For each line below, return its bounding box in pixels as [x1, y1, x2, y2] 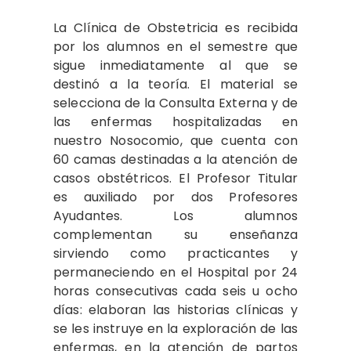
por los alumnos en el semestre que [53, 38, 298, 56]
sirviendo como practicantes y [53, 244, 298, 262]
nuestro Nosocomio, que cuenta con [53, 132, 298, 150]
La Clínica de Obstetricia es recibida [53, 19, 298, 37]
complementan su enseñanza [53, 226, 298, 244]
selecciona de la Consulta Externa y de [53, 94, 298, 112]
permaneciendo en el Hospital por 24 [53, 263, 298, 281]
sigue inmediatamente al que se [53, 56, 298, 74]
